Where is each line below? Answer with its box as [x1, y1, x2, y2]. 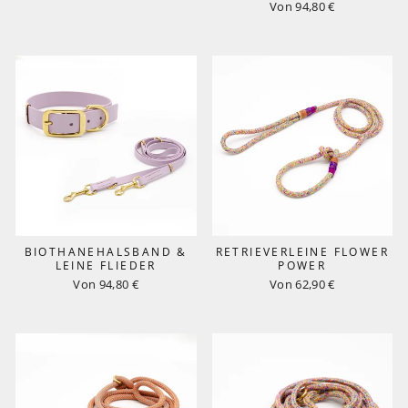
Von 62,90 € [269, 276, 335, 292]
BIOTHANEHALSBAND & [24, 244, 188, 260]
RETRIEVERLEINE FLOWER [215, 244, 389, 260]
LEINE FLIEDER [55, 258, 157, 273]
